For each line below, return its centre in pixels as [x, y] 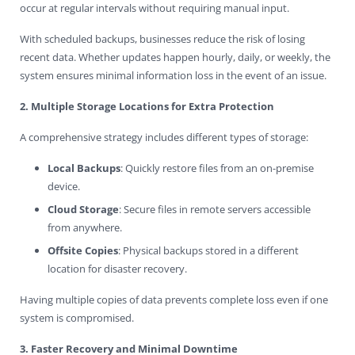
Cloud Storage [83, 209]
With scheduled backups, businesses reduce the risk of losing [162, 38]
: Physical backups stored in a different [208, 250]
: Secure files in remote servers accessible [215, 209]
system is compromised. [77, 317]
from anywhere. [85, 227]
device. [64, 186]
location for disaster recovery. [117, 268]
